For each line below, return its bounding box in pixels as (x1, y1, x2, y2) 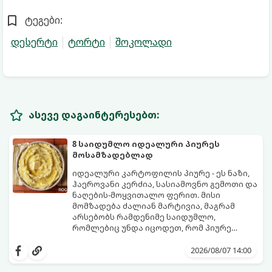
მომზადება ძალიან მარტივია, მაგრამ (72, 200, 235, 212)
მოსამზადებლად (72, 149, 153, 161)
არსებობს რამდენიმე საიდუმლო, (72, 211, 216, 223)
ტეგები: (25, 13, 63, 27)
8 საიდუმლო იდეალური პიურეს (72, 138, 220, 150)
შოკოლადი (115, 35, 172, 49)
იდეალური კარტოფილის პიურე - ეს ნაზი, (72, 168, 250, 179)
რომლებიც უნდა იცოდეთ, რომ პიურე (72, 222, 231, 234)
